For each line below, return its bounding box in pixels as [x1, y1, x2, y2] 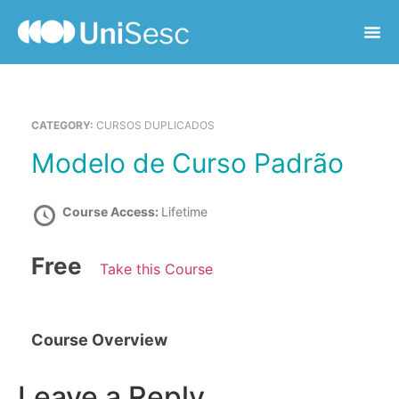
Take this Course [100, 260, 213, 278]
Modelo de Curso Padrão [55, 147, 344, 179]
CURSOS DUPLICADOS [96, 118, 215, 132]
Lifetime [161, 204, 208, 219]
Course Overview [31, 330, 167, 349]
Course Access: [62, 204, 161, 219]
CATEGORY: [31, 118, 96, 132]
